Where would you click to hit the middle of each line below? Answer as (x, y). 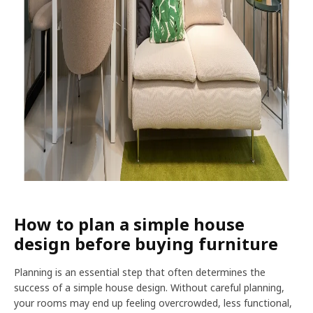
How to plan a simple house (129, 224)
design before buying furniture (146, 243)
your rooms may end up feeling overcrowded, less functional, (153, 303)
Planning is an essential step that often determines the (140, 272)
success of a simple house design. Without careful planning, (149, 287)
